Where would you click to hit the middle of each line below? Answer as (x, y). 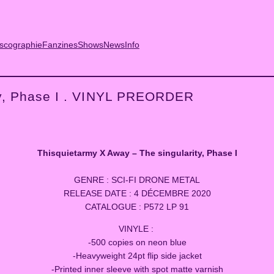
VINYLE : (137, 228)
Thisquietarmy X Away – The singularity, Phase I (137, 153)
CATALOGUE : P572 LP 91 (137, 206)
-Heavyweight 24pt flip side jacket (137, 255)
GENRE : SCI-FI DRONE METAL (137, 180)
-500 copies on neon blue (137, 242)
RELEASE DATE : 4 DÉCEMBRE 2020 (137, 193)
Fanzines (60, 45)
